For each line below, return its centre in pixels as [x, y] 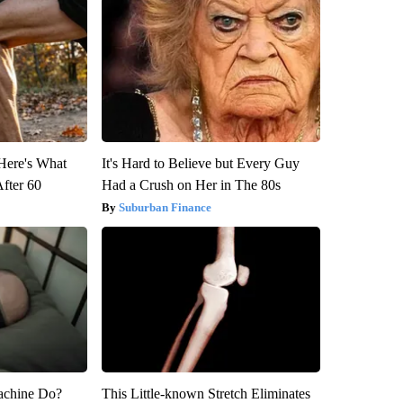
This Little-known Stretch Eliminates [206, 393]
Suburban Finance [165, 207]
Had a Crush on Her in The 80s [191, 184]
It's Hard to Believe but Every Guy [200, 163]
